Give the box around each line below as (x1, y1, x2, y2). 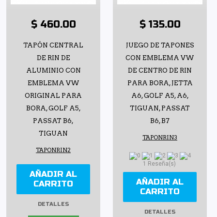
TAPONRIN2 (36, 146, 71, 154)
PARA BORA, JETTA (127, 79, 193, 87)
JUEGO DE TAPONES (125, 41, 194, 49)
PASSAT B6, (33, 117, 74, 124)
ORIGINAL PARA (25, 92, 82, 99)
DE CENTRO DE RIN (128, 66, 192, 74)
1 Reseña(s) (142, 160, 177, 167)
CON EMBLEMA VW (125, 54, 194, 62)
